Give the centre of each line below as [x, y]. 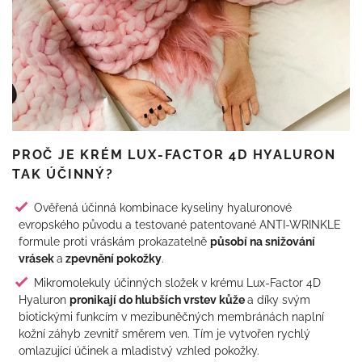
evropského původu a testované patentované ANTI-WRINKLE [180, 224]
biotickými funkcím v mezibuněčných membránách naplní [171, 316]
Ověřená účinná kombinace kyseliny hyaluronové [162, 207]
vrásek [38, 258]
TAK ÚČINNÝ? [63, 174]
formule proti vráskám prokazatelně [114, 241]
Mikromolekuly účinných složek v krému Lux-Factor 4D [177, 282]
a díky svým [279, 299]
